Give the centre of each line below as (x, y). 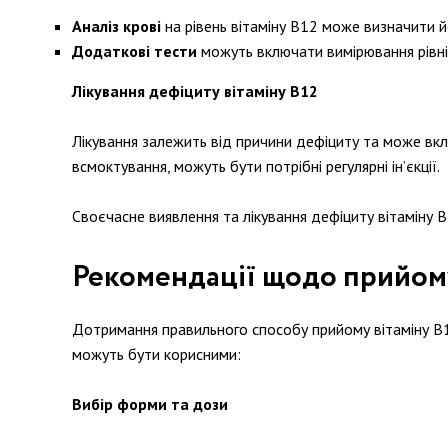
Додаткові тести (134, 51)
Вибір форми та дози (150, 404)
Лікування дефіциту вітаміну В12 (195, 91)
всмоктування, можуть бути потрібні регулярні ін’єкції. (256, 166)
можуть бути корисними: (156, 354)
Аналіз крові (116, 26)
